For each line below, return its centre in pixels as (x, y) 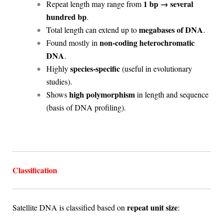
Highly (58, 68)
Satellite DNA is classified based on (69, 208)
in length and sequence (171, 94)
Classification (35, 170)
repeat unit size (152, 208)
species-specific (95, 68)
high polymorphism (102, 94)
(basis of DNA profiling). (86, 107)
